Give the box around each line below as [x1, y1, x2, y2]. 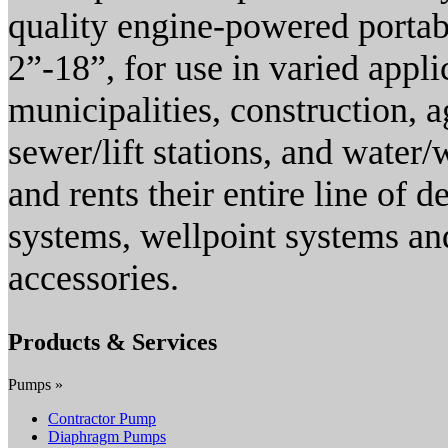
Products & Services [8, 328, 217, 355]
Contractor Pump [48, 409, 156, 427]
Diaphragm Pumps [48, 427, 166, 445]
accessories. [8, 258, 179, 299]
